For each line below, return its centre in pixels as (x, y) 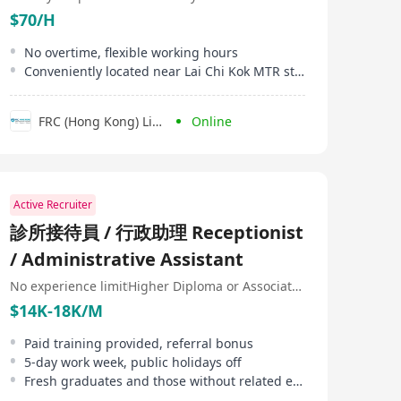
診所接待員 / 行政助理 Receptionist (157, 232)
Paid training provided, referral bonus (139, 343)
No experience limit (68, 286)
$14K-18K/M (56, 311)
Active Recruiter (53, 205)
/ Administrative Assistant (127, 259)
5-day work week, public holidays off (133, 362)
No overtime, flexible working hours (131, 52)
